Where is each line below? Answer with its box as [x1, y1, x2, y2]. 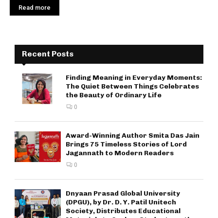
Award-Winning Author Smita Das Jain [66, 131, 200, 140]
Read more [18, 4, 51, 11]
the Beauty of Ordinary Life [66, 91, 162, 99]
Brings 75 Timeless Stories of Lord [66, 140, 187, 148]
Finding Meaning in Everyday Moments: [66, 73, 202, 82]
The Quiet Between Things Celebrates [66, 82, 199, 91]
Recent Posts [22, 49, 73, 58]
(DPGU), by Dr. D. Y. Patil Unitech [66, 198, 176, 206]
